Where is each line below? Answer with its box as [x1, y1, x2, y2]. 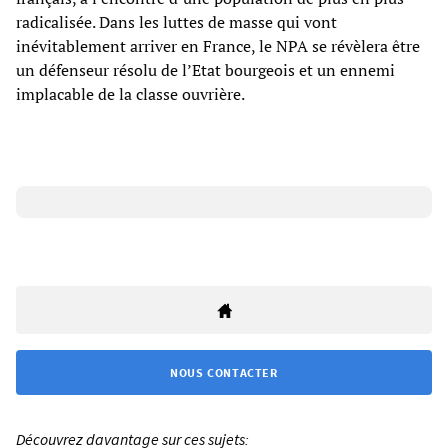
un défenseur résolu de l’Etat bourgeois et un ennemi [16, 58, 395, 81]
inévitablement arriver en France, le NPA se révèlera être [16, 34, 420, 57]
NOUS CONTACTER [170, 364, 278, 380]
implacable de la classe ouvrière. [16, 82, 245, 105]
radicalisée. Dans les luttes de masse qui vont [16, 10, 337, 33]
